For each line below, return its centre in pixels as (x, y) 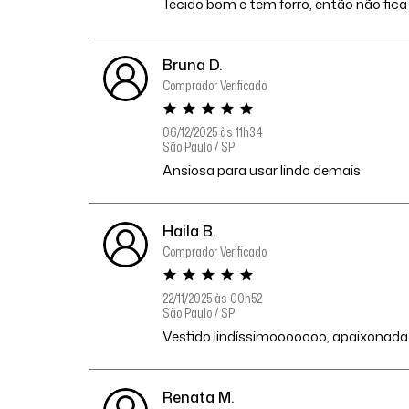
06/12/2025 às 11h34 (213, 132)
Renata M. (199, 397)
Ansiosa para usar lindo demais (262, 170)
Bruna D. (193, 65)
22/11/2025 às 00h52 (213, 298)
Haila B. (189, 231)
